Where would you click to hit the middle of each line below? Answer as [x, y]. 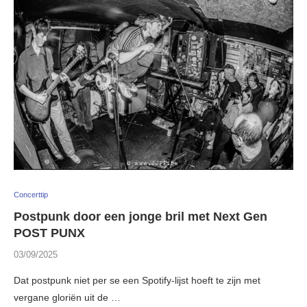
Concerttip [31, 195]
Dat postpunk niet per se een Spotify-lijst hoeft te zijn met [137, 281]
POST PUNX [49, 233]
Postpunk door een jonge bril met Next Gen [140, 217]
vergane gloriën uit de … [67, 298]
